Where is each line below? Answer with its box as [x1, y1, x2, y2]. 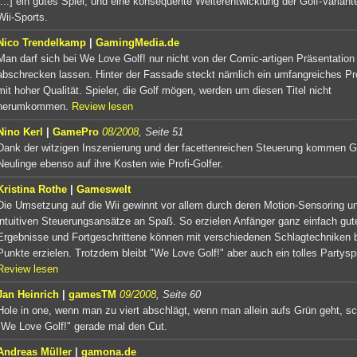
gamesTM [69, 288, 116, 300]
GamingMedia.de [96, 36, 179, 49]
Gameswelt [76, 182, 131, 195]
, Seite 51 [139, 125, 183, 138]
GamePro [53, 125, 99, 138]
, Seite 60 [156, 288, 201, 300]
